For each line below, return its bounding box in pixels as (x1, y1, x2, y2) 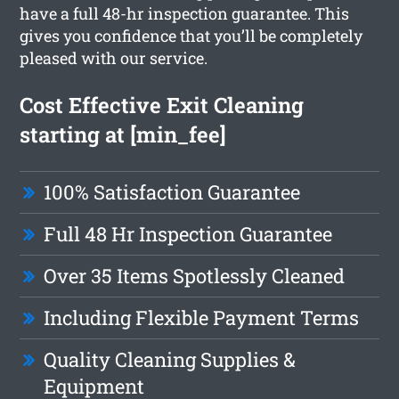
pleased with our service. (20, 46, 208, 69)
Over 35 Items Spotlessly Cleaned (44, 262, 346, 289)
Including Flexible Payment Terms (44, 304, 360, 330)
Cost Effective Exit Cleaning (20, 90, 305, 119)
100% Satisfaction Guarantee (44, 178, 301, 205)
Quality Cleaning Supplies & (44, 346, 297, 372)
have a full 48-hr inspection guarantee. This (20, 2, 350, 24)
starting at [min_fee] (20, 119, 227, 149)
